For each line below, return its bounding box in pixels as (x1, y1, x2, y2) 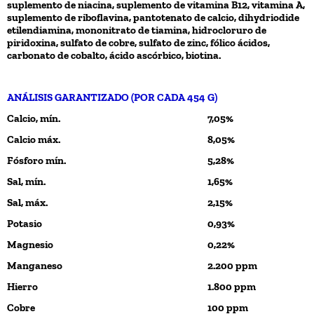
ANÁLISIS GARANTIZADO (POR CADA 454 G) (7, 90, 217, 104)
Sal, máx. (7, 196, 48, 209)
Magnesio (7, 238, 53, 251)
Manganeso (7, 259, 62, 272)
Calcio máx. (7, 132, 60, 146)
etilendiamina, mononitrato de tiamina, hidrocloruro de (7, 23, 266, 36)
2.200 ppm (207, 259, 257, 272)
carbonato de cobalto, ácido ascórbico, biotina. (7, 48, 221, 62)
